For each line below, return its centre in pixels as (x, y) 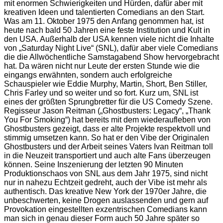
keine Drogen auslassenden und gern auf (135, 200)
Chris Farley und (34, 93)
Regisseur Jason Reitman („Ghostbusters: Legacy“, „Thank (107, 111)
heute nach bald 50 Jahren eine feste (70, 30)
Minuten (169, 165)
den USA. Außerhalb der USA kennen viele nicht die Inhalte (109, 39)
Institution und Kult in (173, 30)
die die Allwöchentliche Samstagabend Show (85, 57)
